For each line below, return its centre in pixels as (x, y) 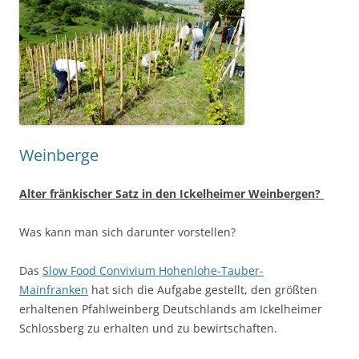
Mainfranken (54, 289)
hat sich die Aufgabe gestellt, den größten (203, 289)
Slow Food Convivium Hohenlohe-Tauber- (153, 270)
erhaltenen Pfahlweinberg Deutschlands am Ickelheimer (171, 309)
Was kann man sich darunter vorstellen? (127, 232)
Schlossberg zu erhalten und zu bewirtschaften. (148, 328)
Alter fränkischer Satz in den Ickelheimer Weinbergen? (171, 193)
